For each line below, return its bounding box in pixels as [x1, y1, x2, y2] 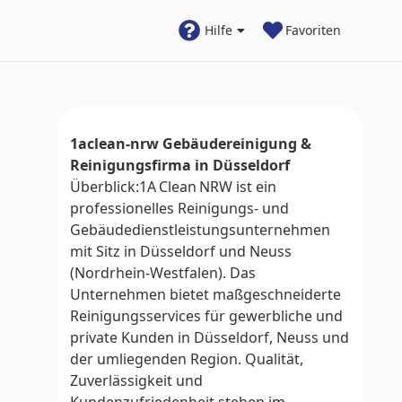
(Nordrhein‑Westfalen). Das [70, 263, 256, 283]
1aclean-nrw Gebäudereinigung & [70, 134, 311, 153]
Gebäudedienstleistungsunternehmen [70, 220, 330, 240]
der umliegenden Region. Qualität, [70, 349, 303, 369]
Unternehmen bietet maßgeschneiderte [70, 284, 341, 304]
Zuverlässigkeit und [70, 371, 203, 390]
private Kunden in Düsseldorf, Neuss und [70, 328, 349, 347]
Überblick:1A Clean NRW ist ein [70, 177, 276, 197]
